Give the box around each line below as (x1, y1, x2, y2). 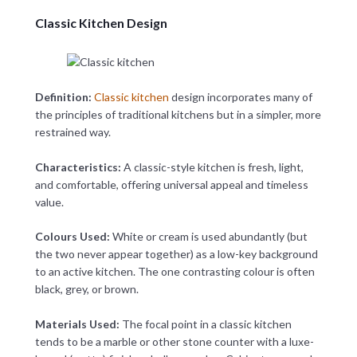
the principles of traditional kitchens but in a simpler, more (34, 107, 321, 121)
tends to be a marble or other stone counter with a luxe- (34, 335, 314, 349)
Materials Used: (34, 317, 120, 331)
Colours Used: (34, 229, 110, 244)
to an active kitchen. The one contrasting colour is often (34, 265, 315, 279)
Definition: (34, 89, 92, 104)
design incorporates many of (168, 89, 312, 104)
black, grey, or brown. (34, 282, 139, 296)
